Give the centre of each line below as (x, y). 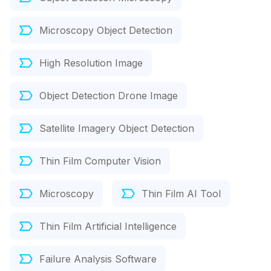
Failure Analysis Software (98, 259)
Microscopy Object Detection (106, 31)
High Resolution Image (91, 63)
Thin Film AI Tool (181, 194)
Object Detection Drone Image (109, 96)
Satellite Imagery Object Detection (117, 129)
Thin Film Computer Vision (100, 161)
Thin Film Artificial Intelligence (108, 227)
